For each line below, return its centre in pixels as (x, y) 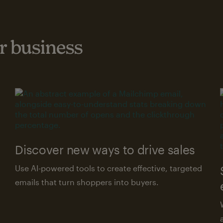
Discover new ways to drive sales (105, 150)
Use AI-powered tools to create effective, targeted (109, 168)
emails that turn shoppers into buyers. (87, 182)
